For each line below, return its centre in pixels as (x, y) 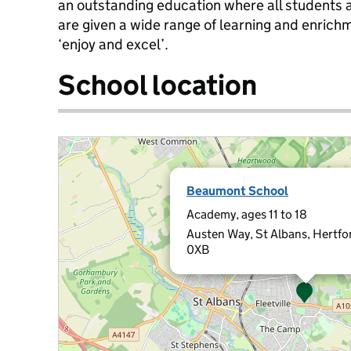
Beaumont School (237, 191)
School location (157, 85)
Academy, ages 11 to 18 (247, 214)
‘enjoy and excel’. (113, 44)
